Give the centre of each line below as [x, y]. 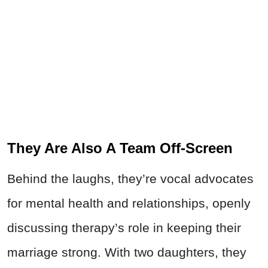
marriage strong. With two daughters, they [127, 252]
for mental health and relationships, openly [129, 203]
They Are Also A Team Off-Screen [120, 148]
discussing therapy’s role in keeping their [124, 228]
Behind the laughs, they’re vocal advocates [130, 179]
